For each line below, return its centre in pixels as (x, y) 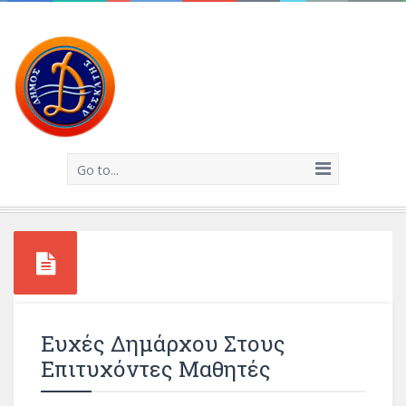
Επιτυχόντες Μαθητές (156, 369)
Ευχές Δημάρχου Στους (163, 343)
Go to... (98, 170)
